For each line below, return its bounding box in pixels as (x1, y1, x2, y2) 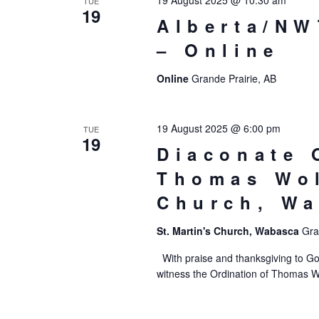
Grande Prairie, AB (191, 71, 276, 85)
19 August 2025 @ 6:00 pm (156, 121, 281, 135)
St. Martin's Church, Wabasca (156, 224, 302, 238)
